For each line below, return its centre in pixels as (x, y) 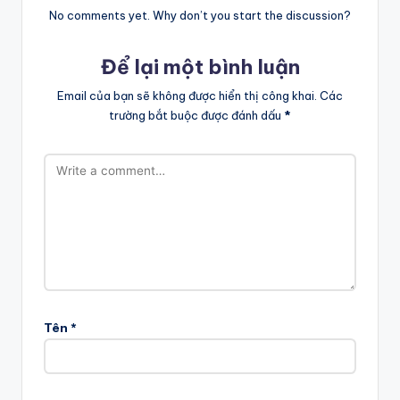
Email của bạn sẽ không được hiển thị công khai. (187, 95)
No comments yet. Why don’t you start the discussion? (200, 16)
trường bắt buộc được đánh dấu (196, 115)
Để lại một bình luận (200, 67)
